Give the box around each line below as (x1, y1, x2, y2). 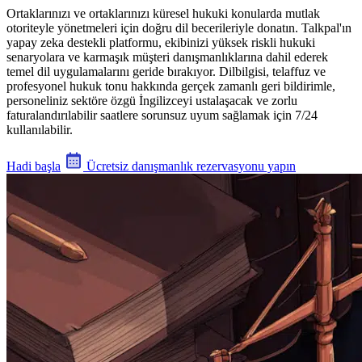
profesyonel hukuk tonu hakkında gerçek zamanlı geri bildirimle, (6, 78, 335, 93)
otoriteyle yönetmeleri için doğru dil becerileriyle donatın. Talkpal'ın (6, 20, 351, 35)
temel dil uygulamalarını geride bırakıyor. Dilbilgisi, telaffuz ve (6, 64, 326, 78)
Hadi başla (6, 158, 61, 173)
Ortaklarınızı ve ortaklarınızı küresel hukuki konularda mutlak (6, 6, 320, 20)
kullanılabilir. (6, 122, 73, 137)
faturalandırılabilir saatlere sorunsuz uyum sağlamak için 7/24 (6, 107, 318, 122)
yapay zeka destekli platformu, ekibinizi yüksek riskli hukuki (6, 35, 315, 49)
